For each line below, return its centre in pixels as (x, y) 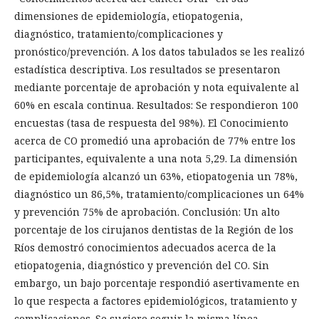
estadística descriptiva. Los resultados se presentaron (147, 69)
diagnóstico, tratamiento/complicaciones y (119, 34)
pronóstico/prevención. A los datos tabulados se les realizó (159, 52)
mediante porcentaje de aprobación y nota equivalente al (157, 87)
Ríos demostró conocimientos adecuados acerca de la (145, 247)
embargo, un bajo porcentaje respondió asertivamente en (157, 283)
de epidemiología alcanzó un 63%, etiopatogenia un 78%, (156, 176)
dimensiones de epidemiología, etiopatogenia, (129, 16)
